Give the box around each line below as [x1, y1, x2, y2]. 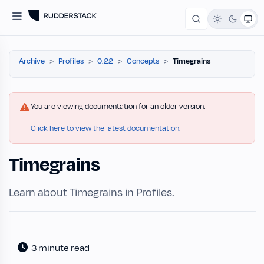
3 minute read [28, 242, 93, 255]
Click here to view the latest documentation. [31, 123, 181, 134]
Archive [19, 56, 45, 67]
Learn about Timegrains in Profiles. [9, 185, 174, 200]
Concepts [127, 56, 159, 67]
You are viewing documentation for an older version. [31, 101, 206, 112]
